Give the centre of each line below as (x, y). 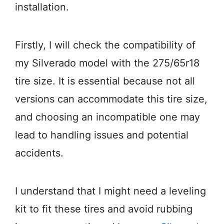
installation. (42, 7)
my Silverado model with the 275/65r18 (107, 63)
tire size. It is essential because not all (105, 81)
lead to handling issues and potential (102, 135)
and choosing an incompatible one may (107, 117)
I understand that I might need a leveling (110, 191)
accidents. (39, 153)
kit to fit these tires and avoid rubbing (104, 209)
